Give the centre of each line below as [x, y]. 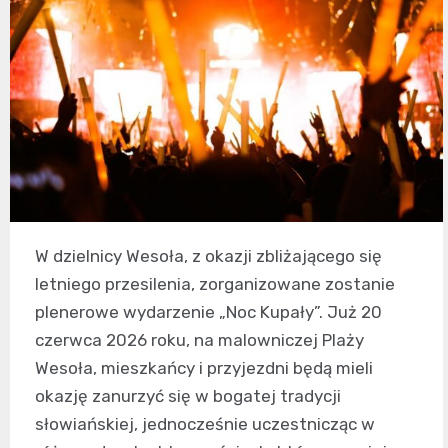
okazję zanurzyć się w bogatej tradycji [188, 395]
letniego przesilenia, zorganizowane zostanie [215, 283]
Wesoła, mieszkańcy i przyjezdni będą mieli [204, 367]
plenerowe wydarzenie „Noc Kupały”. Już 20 [208, 311]
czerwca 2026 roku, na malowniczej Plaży [199, 339]
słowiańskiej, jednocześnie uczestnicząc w [205, 423]
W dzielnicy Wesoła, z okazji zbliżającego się [208, 255]
